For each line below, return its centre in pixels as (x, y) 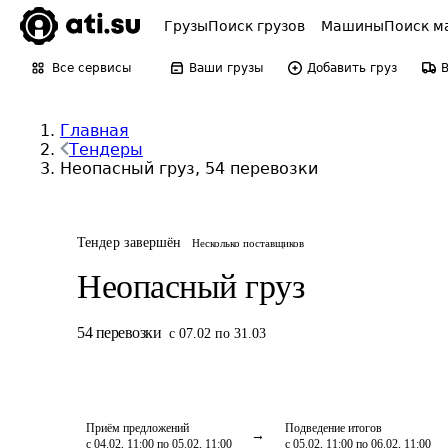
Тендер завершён (129, 242)
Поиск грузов (256, 26)
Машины (352, 26)
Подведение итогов (333, 428)
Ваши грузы (226, 68)
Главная (94, 130)
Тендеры (106, 149)
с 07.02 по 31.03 (217, 333)
